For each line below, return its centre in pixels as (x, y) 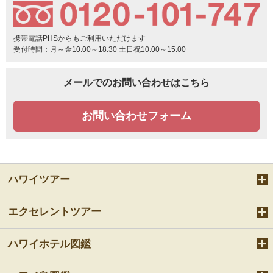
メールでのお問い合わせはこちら (136, 82)
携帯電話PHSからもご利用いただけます (80, 38)
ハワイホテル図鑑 (50, 244)
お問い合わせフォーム (136, 115)
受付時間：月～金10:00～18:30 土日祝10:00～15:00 (100, 49)
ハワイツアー (39, 180)
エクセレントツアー (55, 212)
